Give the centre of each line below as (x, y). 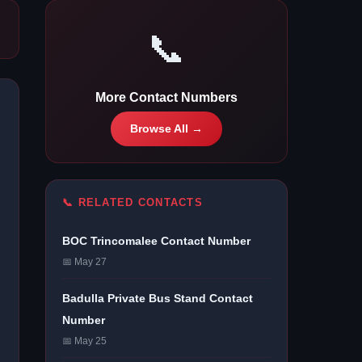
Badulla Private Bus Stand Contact (158, 298)
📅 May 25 (84, 341)
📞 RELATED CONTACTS (133, 202)
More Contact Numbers (166, 97)
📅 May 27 (84, 262)
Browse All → (166, 129)
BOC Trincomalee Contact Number (156, 241)
